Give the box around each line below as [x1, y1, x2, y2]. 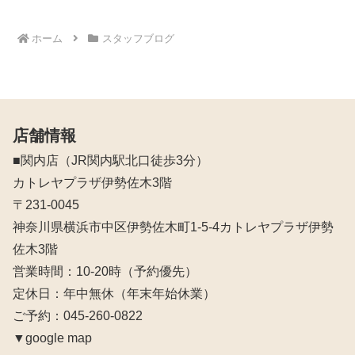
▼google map [13, 331, 92, 345]
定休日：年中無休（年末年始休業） [13, 287, 216, 301]
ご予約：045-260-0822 [13, 309, 143, 323]
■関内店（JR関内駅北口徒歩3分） [13, 154, 208, 168]
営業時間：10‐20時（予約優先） [13, 265, 197, 279]
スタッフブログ [101, 32, 174, 45]
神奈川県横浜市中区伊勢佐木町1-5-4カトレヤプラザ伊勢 [13, 220, 334, 235]
